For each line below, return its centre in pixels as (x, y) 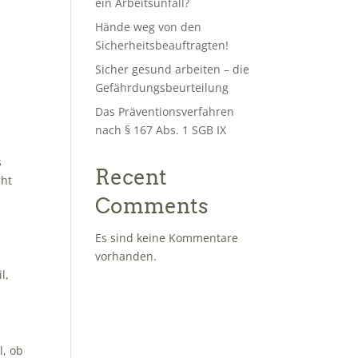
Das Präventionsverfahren (165, 111)
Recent (131, 177)
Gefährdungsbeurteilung (162, 88)
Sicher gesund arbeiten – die (173, 69)
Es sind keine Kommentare (167, 238)
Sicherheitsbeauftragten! (162, 45)
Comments (152, 206)
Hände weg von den (149, 27)
